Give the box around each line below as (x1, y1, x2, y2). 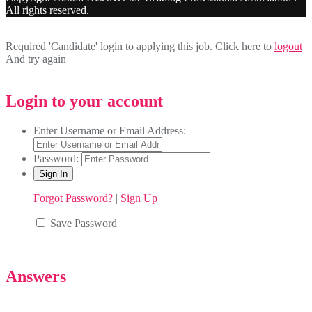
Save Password (50, 217, 117, 230)
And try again (6, 53, 66, 65)
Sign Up (120, 192, 157, 205)
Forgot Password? (33, 192, 113, 205)
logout (274, 40, 302, 53)
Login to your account (6, 92, 163, 111)
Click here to (215, 40, 274, 53)
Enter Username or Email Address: (33, 125, 186, 137)
